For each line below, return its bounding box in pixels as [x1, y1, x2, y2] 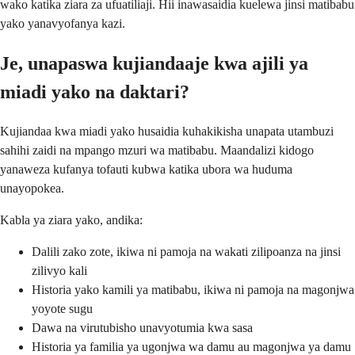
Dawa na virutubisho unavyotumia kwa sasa [32, 321, 253, 335]
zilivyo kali [32, 264, 87, 278]
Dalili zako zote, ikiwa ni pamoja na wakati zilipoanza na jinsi [32, 245, 341, 259]
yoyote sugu [32, 302, 93, 316]
